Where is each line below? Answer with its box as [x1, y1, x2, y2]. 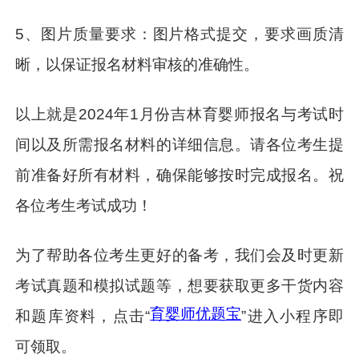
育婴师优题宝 [150, 305, 242, 322]
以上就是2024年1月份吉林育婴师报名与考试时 [15, 106, 344, 123]
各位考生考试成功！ [15, 197, 153, 215]
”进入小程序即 [241, 307, 344, 325]
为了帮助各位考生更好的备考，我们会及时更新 [15, 246, 344, 264]
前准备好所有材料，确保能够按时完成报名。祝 [15, 167, 344, 184]
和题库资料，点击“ [15, 307, 151, 325]
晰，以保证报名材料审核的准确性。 [15, 56, 260, 74]
